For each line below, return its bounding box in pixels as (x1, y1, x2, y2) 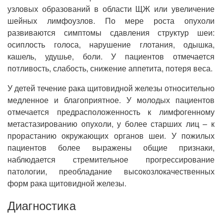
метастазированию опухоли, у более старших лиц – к (7, 118, 215, 129)
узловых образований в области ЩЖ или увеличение (7, 3, 215, 14)
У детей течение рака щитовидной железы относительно (7, 82, 215, 94)
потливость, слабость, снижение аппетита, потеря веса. (7, 62, 213, 74)
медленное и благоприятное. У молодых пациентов (7, 94, 215, 106)
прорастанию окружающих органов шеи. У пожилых (7, 130, 215, 141)
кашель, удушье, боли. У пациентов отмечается (7, 51, 215, 62)
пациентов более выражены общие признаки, (7, 142, 215, 153)
